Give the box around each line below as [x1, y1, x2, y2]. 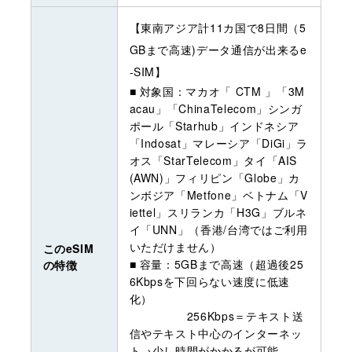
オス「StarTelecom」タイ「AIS [129, 152, 298, 168]
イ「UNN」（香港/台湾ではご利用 [129, 221, 308, 237]
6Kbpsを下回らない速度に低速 [129, 273, 290, 289]
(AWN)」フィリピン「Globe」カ [129, 169, 300, 185]
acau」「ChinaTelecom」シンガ [129, 100, 302, 116]
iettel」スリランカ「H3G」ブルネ [129, 203, 307, 220]
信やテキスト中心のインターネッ [129, 324, 302, 341]
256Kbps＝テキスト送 [129, 307, 304, 324]
